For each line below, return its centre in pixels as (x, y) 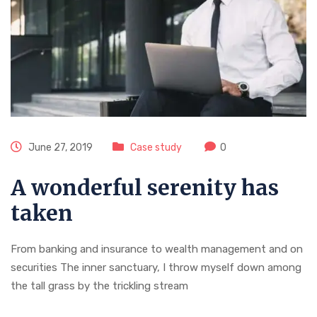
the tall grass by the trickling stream (99, 286)
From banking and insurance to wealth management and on (157, 249)
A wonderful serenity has (145, 187)
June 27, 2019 (59, 147)
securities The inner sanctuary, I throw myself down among (156, 267)
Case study (156, 147)
